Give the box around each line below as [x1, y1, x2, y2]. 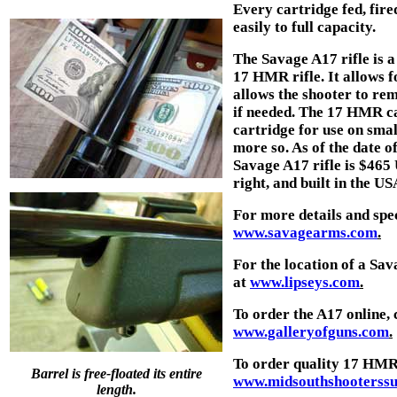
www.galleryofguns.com [233, 323, 389, 340]
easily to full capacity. [233, 18, 376, 35]
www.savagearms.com [233, 223, 378, 241]
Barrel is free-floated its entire [30, 365, 202, 381]
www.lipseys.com [250, 273, 360, 291]
